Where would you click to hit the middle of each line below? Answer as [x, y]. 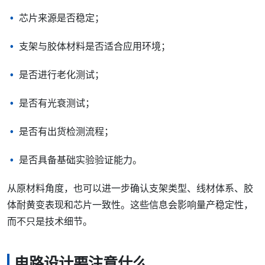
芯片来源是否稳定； [62, 18]
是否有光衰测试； [57, 103]
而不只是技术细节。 [50, 221]
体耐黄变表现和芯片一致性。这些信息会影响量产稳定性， [130, 205]
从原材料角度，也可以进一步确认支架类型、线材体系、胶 [130, 188]
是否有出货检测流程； [66, 131]
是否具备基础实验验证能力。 [80, 160]
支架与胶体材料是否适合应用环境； [95, 46]
